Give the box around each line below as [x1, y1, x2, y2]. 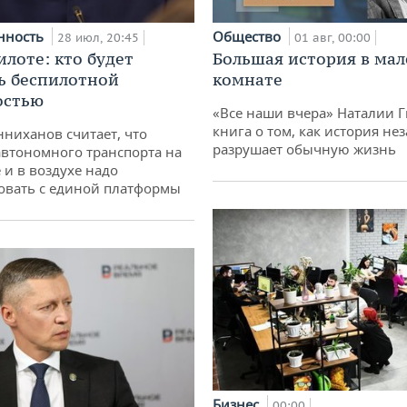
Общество [213, 27, 284, 46]
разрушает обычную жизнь [213, 140, 396, 159]
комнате [213, 69, 283, 91]
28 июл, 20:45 [57, 30, 139, 46]
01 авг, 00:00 [294, 30, 371, 46]
